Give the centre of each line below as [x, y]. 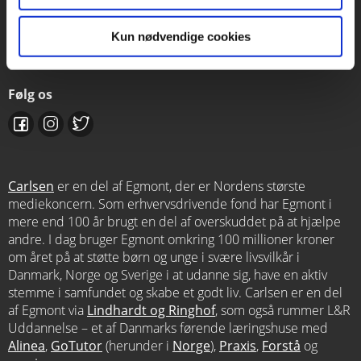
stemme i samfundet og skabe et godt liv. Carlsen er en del [175, 292]
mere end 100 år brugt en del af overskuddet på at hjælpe [174, 221]
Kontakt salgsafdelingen [87, 18]
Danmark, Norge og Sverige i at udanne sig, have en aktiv [168, 274]
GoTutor [77, 345]
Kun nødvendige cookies [180, 36]
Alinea [27, 345]
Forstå [281, 345]
